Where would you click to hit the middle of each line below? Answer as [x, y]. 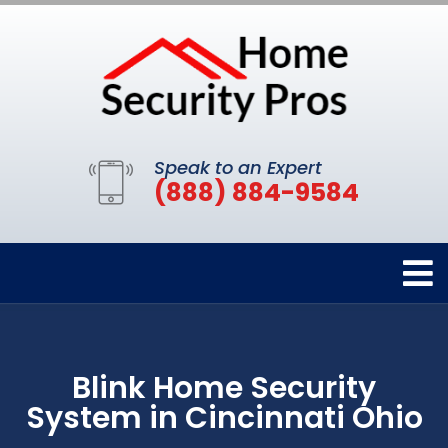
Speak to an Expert [238, 168]
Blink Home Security [224, 388]
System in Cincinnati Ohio [224, 418]
